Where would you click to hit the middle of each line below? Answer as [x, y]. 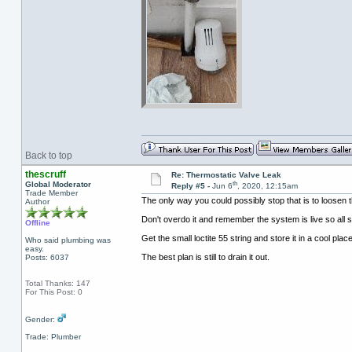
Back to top [48, 156]
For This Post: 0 [53, 292]
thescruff [45, 174]
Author [37, 202]
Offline [37, 223]
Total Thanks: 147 [57, 283]
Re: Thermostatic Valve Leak [226, 175]
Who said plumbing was [68, 240]
